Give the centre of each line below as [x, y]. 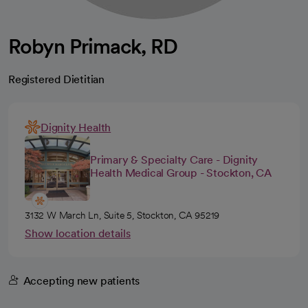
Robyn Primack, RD [93, 46]
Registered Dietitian [56, 79]
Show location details [78, 233]
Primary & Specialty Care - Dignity [174, 159]
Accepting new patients [81, 281]
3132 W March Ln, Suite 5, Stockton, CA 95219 [122, 215]
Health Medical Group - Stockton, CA [181, 173]
